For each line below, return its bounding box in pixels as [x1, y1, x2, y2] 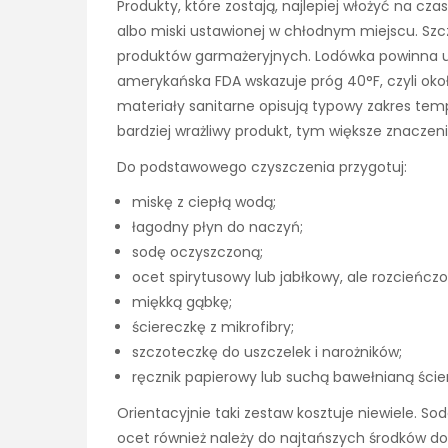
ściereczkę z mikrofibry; [132, 316, 294, 337]
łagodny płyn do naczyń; [132, 216, 303, 237]
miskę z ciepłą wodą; [132, 191, 276, 212]
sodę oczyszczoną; [132, 241, 263, 262]
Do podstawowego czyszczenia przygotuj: [117, 156, 407, 177]
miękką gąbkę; [132, 291, 232, 312]
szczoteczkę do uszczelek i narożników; [132, 341, 402, 362]
